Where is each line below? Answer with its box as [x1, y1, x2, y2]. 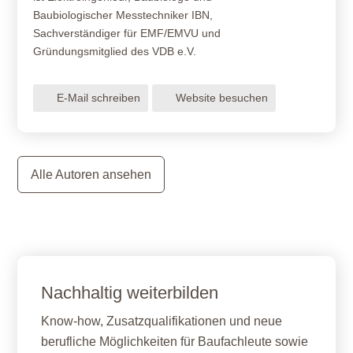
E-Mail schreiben [57, 91, 141, 104]
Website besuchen [176, 91, 269, 104]
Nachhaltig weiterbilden [41, 283, 219, 303]
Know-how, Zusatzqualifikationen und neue [41, 314, 283, 328]
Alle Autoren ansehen [31, 168, 152, 181]
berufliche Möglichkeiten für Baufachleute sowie [41, 335, 309, 348]
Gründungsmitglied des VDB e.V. [33, 45, 197, 58]
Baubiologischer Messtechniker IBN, [33, 9, 214, 21]
